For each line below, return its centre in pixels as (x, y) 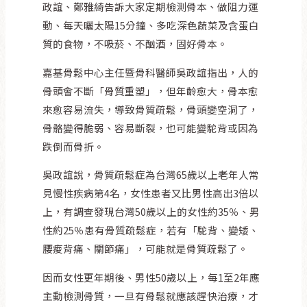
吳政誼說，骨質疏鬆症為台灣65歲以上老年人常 (150, 175)
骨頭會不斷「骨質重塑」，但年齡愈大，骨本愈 (150, 90)
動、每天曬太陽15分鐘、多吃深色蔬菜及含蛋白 (150, 25)
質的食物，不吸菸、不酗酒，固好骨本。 (135, 44)
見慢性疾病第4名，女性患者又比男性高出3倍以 (150, 193)
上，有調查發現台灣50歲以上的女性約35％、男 (151, 212)
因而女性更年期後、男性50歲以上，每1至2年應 (151, 277)
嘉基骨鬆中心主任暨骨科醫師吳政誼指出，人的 (150, 72)
